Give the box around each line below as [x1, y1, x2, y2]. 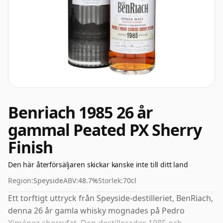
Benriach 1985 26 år [8, 102, 153, 123]
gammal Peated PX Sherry [8, 119, 202, 140]
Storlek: [98, 176, 123, 185]
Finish [8, 136, 53, 158]
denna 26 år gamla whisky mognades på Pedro [8, 205, 185, 216]
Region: [8, 176, 33, 185]
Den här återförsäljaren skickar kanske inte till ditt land [8, 160, 188, 169]
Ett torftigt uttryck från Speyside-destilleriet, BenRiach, [8, 193, 213, 204]
